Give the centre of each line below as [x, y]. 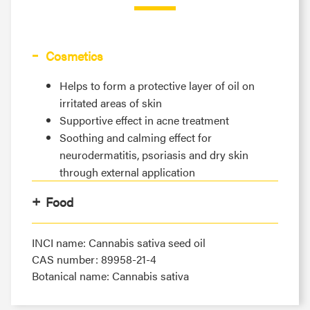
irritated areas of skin [111, 102]
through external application [127, 172]
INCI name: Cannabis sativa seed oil [119, 242]
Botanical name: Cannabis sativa [110, 275]
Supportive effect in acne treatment [144, 120]
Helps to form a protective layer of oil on [157, 85]
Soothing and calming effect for [136, 137]
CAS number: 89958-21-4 [94, 259]
